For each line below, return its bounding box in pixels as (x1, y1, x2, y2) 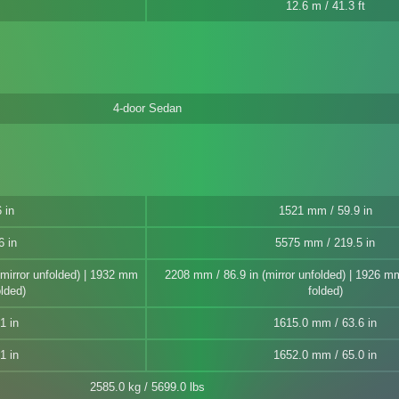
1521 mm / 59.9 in (278, 204, 372, 217)
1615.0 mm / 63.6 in (273, 316, 377, 330)
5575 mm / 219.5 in (275, 236, 375, 249)
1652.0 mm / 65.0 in (273, 348, 377, 362)
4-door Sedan (112, 102, 182, 115)
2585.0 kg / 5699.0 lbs (89, 380, 205, 394)
